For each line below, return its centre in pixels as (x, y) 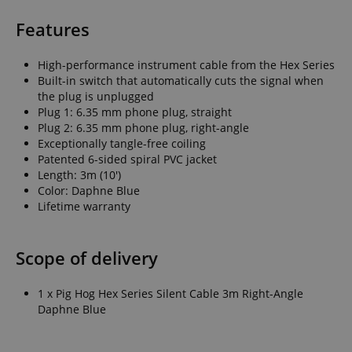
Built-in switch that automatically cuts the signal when (181, 80)
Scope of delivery (87, 258)
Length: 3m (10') (79, 174)
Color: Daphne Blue (89, 190)
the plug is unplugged (96, 96)
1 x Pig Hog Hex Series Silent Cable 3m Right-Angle (170, 293)
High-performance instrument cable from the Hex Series (186, 64)
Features (53, 29)
